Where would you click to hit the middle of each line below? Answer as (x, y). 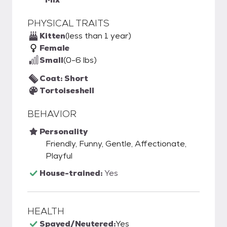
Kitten (52, 36)
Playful (59, 156)
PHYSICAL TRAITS (68, 23)
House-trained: (72, 173)
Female (54, 48)
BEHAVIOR (52, 114)
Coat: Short (64, 78)
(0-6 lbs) (80, 60)
